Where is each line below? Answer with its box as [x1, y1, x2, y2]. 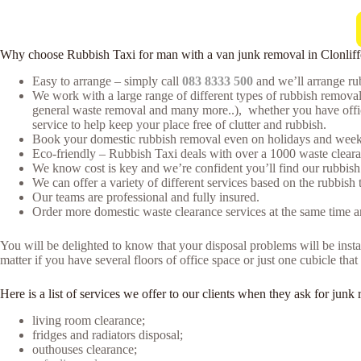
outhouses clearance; [32, 342, 137, 356]
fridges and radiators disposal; [32, 327, 183, 342]
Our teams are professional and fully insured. [32, 189, 259, 204]
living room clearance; [32, 313, 145, 327]
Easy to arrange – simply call [32, 73, 182, 88]
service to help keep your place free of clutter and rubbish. [32, 117, 326, 131]
